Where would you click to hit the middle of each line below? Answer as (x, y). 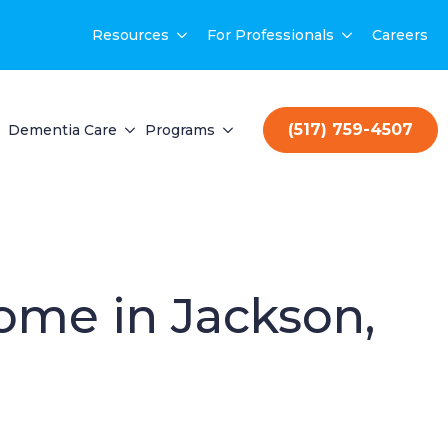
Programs (180, 130)
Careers (400, 35)
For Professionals (270, 35)
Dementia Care (62, 130)
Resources (130, 35)
